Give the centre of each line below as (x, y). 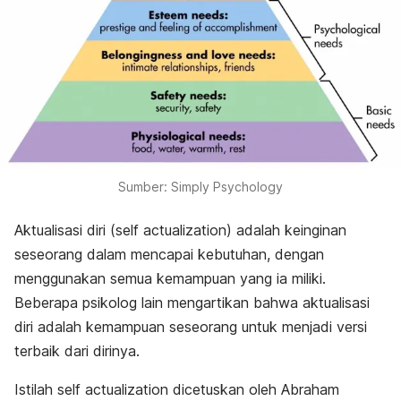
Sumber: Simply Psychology (200, 186)
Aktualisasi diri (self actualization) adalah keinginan (180, 230)
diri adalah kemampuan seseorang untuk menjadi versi (191, 326)
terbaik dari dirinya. (77, 350)
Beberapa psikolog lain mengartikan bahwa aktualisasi (192, 302)
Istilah (36, 389)
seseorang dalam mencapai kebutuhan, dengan (169, 254)
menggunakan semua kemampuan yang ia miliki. (170, 278)
